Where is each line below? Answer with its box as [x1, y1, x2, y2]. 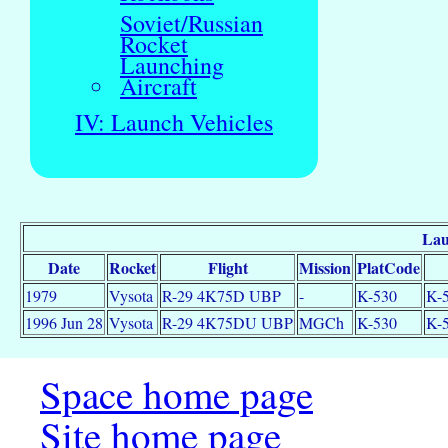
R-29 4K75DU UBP [162, 312, 293, 334]
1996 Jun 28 [25, 312, 103, 334]
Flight [207, 256, 248, 280]
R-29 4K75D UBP [162, 285, 281, 307]
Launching [120, 49, 224, 82]
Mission [299, 256, 351, 280]
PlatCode [357, 256, 420, 280]
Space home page [40, 368, 313, 421]
